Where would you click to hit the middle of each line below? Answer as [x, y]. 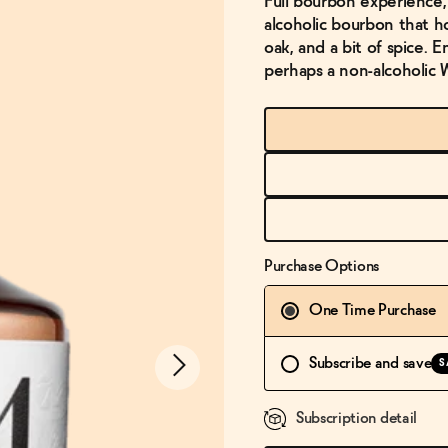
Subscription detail [356, 418]
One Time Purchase [372, 310]
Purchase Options [321, 266]
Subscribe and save [370, 363]
